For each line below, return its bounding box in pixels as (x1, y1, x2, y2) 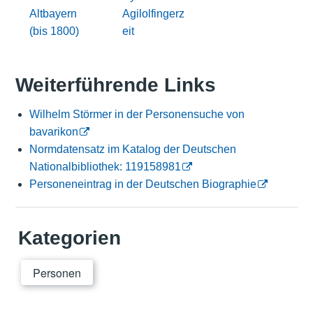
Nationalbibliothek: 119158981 (29, 161, 181, 173)
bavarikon (29, 126, 78, 138)
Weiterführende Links (15, 74, 216, 96)
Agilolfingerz (122, 7, 185, 20)
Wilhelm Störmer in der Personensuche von (29, 108, 245, 121)
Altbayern (29, 7, 77, 20)
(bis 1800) (29, 24, 79, 37)
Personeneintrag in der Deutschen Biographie (29, 178, 256, 191)
